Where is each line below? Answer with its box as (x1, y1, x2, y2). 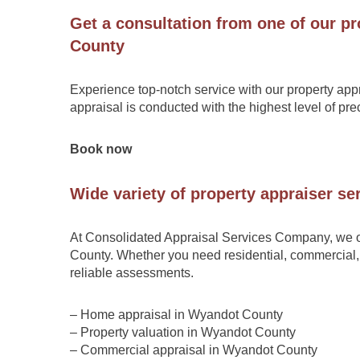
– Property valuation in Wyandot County (70, 325, 296, 339)
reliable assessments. (70, 266, 194, 280)
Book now (70, 142, 132, 156)
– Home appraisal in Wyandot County (70, 308, 283, 321)
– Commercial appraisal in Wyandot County (70, 343, 317, 357)
